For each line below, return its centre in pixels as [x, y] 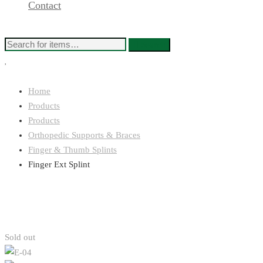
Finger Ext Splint [59, 164]
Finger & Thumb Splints [73, 150]
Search [153, 45]
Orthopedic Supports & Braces [84, 135]
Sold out [20, 237]
